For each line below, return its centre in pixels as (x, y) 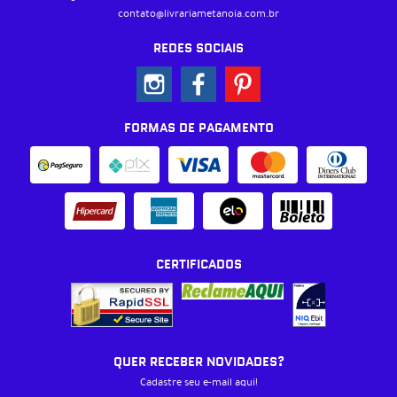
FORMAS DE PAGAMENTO (198, 128)
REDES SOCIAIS (198, 49)
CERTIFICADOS (198, 265)
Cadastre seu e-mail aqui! (198, 381)
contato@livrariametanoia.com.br (198, 14)
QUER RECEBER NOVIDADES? (198, 362)
